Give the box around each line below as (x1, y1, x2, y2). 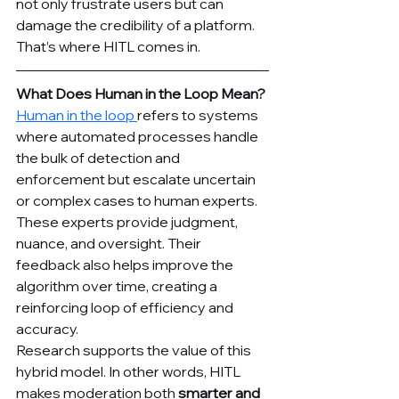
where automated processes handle (16, 127, 261, 146)
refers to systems (137, 106, 261, 125)
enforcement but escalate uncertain (16, 170, 258, 189)
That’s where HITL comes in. (16, 37, 200, 56)
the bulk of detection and (16, 149, 183, 167)
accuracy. (16, 320, 78, 338)
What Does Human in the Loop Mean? (16, 85, 265, 103)
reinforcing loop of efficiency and (16, 298, 236, 317)
